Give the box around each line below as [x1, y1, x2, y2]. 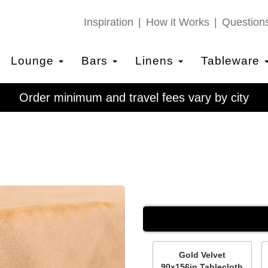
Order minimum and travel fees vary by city [19, 91, 249, 104]
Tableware [200, 54, 263, 67]
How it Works [146, 16, 209, 28]
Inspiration [84, 16, 133, 28]
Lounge [10, 54, 57, 67]
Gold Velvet [178, 250, 226, 260]
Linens [135, 54, 177, 67]
